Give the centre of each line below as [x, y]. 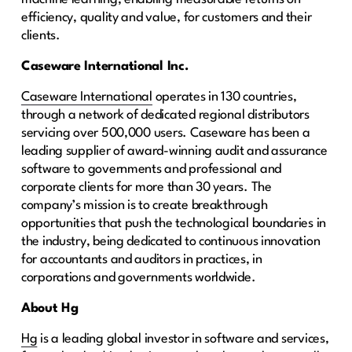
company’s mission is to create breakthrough [144, 205]
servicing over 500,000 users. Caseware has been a [165, 133]
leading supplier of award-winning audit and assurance [174, 151]
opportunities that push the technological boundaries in [174, 223]
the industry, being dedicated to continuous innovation [170, 241]
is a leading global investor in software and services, [183, 339]
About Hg [49, 308]
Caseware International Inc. [104, 66]
